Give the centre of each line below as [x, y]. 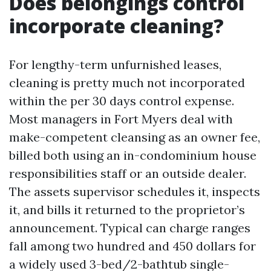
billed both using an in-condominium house [133, 155]
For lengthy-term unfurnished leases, [115, 64]
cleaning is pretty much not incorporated [127, 83]
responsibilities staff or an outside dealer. [128, 173]
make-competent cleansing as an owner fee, [135, 137]
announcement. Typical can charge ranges [130, 228]
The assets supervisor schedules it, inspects [135, 191]
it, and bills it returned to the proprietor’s [127, 210]
